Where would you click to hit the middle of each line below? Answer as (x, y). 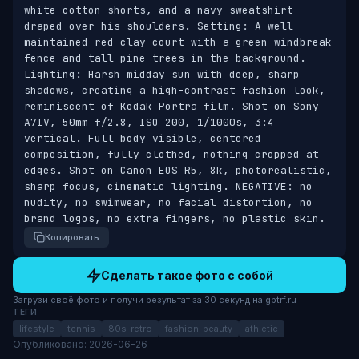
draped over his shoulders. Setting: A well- (162, 26)
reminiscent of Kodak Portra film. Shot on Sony (171, 106)
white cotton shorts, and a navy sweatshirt (159, 10)
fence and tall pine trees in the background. (165, 58)
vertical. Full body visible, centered (143, 138)
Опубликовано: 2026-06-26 (80, 344)
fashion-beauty (199, 329)
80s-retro (130, 329)
